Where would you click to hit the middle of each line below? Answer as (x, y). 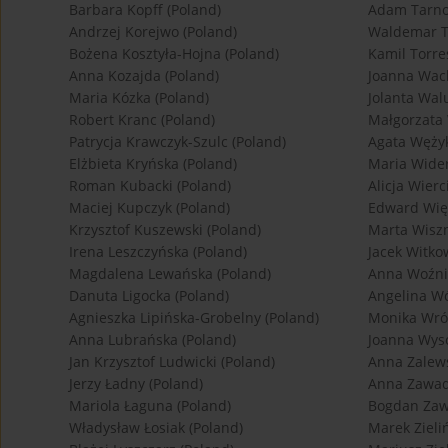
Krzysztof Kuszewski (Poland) (165, 230)
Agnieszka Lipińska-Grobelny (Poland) (194, 318)
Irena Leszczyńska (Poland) (158, 252)
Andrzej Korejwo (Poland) (153, 32)
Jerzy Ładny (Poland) (136, 384)
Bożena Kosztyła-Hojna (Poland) (174, 54)
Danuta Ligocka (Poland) (149, 296)
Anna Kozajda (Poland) (144, 76)
